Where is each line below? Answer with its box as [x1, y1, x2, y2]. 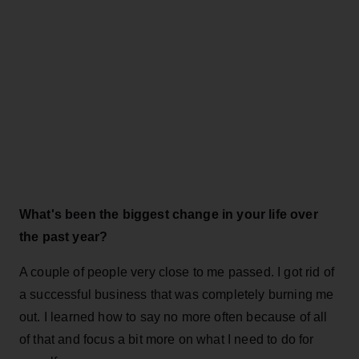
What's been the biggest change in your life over [19, 207, 318, 221]
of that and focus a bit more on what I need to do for [19, 332, 314, 346]
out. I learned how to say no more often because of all [19, 309, 328, 324]
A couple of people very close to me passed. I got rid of [19, 264, 334, 279]
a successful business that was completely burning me [19, 287, 334, 301]
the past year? [19, 229, 108, 244]
